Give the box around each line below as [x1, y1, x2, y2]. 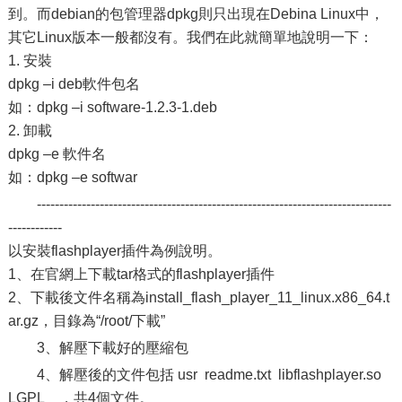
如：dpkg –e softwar [7, 170, 137, 185]
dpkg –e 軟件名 [7, 146, 106, 162]
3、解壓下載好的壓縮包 [36, 340, 188, 355]
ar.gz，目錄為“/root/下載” [7, 313, 165, 328]
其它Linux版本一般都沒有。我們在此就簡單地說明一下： [7, 30, 373, 45]
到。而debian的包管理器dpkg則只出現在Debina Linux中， [7, 6, 384, 22]
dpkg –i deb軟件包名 [7, 76, 140, 92]
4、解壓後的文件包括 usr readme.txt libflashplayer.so [36, 367, 385, 382]
